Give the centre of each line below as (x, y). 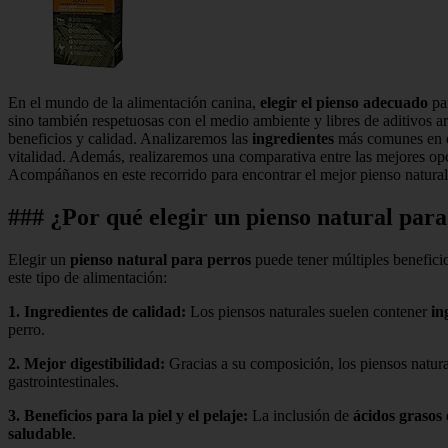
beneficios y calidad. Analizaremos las (130, 138)
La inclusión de (300, 415)
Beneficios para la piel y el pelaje (133, 415)
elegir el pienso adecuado (344, 102)
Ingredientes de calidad (102, 311)
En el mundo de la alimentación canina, (134, 102)
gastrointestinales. (63, 381)
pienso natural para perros (160, 259)
